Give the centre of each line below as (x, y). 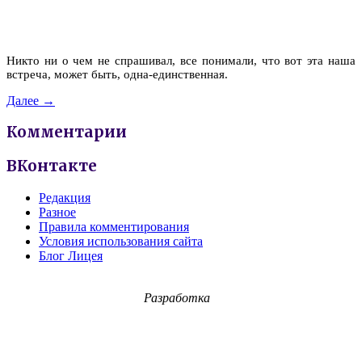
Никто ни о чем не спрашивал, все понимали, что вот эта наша (181, 60)
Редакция (65, 197)
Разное (57, 212)
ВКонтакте (52, 166)
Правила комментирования (114, 226)
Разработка (177, 297)
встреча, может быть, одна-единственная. (117, 74)
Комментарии (67, 133)
